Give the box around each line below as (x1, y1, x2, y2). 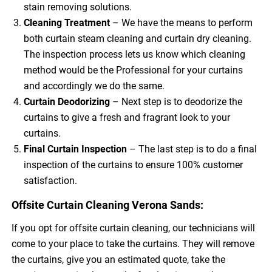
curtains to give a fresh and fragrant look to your (24, 111, 231, 123)
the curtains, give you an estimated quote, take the (12, 253, 226, 265)
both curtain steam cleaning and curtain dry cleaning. (24, 32, 252, 44)
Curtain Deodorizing (24, 95, 110, 107)
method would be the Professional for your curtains (24, 64, 243, 76)
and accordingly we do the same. (24, 80, 165, 92)
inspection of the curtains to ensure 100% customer (24, 158, 243, 171)
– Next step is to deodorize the (110, 95, 243, 107)
